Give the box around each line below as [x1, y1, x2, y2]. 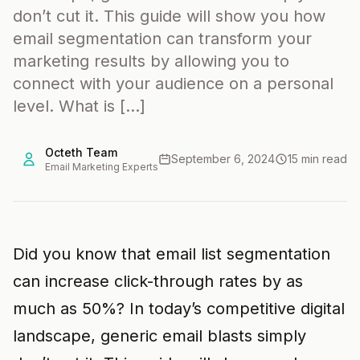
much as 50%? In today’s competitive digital [13, 299, 345, 318]
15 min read [288, 152, 347, 166]
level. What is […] [13, 96, 145, 116]
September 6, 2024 [171, 152, 275, 166]
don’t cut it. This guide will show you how [13, 6, 325, 26]
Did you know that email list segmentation [13, 244, 330, 264]
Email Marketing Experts [45, 161, 158, 173]
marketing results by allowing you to [13, 51, 289, 71]
